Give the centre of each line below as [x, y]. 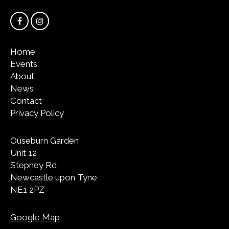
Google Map [35, 217]
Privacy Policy [37, 113]
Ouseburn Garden [44, 141]
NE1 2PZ [27, 190]
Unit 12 [24, 153]
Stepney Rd [33, 165]
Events [24, 64]
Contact [26, 101]
